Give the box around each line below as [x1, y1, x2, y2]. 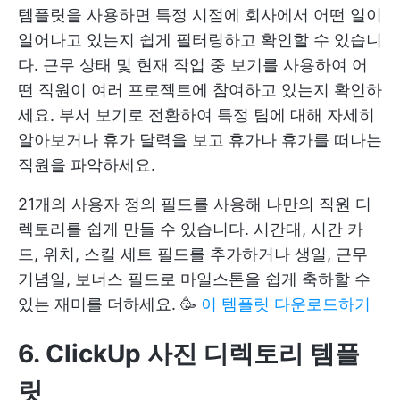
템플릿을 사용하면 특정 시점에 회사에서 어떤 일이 [18, 5, 382, 25]
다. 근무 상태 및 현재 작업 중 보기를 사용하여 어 [18, 55, 368, 75]
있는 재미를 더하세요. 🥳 [18, 295, 201, 314]
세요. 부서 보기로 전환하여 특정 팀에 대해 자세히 [18, 105, 375, 125]
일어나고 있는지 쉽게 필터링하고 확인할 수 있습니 [18, 30, 382, 50]
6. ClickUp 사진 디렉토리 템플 [18, 338, 360, 370]
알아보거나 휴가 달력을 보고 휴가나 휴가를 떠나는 [18, 130, 382, 150]
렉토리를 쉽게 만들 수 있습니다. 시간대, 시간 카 [18, 220, 363, 239]
